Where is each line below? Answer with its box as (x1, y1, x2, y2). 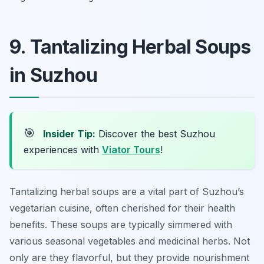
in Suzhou (9, 64, 97, 87)
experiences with (24, 144, 102, 156)
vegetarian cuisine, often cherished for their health (9, 202, 235, 214)
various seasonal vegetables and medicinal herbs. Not (9, 235, 250, 247)
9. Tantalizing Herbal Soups (9, 35, 251, 59)
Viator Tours (102, 144, 160, 156)
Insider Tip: (43, 128, 95, 140)
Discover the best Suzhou (95, 128, 215, 140)
